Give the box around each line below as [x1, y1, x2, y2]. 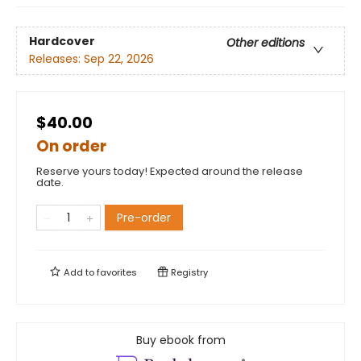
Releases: [29, 51, 84, 68]
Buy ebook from [135, 332, 226, 349]
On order [36, 135, 106, 158]
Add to [61, 266, 97, 280]
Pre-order [117, 210, 171, 226]
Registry [168, 266, 208, 280]
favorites [97, 266, 137, 280]
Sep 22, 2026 [84, 51, 154, 68]
